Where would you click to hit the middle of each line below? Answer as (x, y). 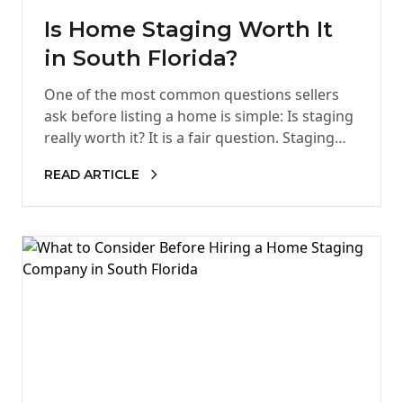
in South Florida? (141, 58)
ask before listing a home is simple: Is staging (199, 116)
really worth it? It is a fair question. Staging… (195, 138)
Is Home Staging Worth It (188, 29)
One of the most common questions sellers (192, 94)
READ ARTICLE (92, 175)
